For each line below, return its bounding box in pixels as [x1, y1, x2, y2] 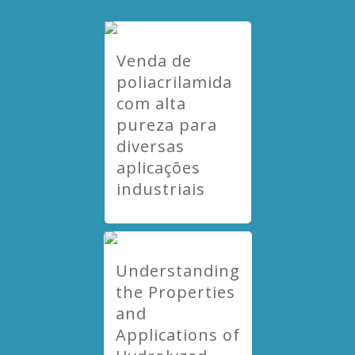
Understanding [115, 260, 240, 281]
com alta [116, 93, 186, 114]
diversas [116, 136, 185, 157]
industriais [116, 178, 205, 200]
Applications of [115, 324, 240, 345]
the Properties [115, 281, 235, 303]
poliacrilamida [116, 71, 232, 93]
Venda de [116, 50, 192, 71]
